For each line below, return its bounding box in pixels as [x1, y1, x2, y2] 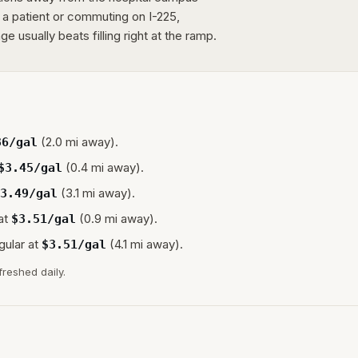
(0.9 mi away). [76, 210, 157, 226]
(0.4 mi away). [62, 159, 144, 175]
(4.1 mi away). [106, 236, 183, 252]
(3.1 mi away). [58, 185, 135, 201]
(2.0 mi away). [38, 133, 118, 149]
